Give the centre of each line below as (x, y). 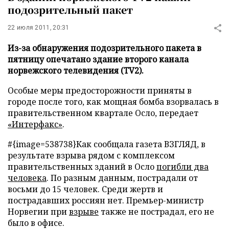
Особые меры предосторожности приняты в (100, 90)
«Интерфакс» (35, 124)
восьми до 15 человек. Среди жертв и (85, 189)
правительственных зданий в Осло (82, 167)
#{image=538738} (42, 144)
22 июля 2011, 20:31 (39, 28)
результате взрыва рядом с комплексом (91, 155)
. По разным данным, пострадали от (122, 178)
